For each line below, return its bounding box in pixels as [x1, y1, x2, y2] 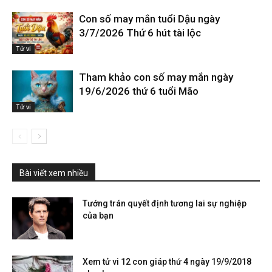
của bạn [83, 211, 114, 220]
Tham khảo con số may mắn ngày [79, 71, 233, 83]
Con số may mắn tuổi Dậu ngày [79, 13, 220, 25]
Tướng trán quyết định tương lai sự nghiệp [83, 199, 246, 208]
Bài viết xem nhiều [19, 168, 88, 178]
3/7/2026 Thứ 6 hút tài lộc [79, 27, 201, 39]
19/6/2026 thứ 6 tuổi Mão [79, 85, 199, 97]
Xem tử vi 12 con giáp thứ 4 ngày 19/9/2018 [83, 257, 251, 267]
